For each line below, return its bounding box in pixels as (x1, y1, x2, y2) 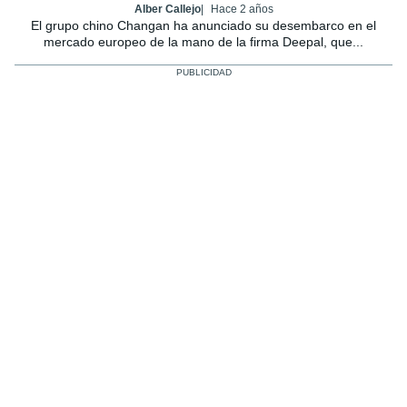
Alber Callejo (134, 2, 201, 15)
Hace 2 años (210, 2, 273, 15)
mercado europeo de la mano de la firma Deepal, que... (44, 34, 363, 49)
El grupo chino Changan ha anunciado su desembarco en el (31, 17, 376, 33)
